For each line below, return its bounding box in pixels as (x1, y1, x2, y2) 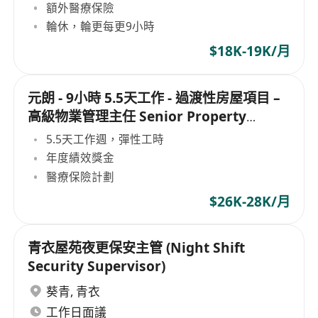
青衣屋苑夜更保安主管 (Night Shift (28, 238, 246, 258)
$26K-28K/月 (209, 192, 290, 211)
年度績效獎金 (46, 150, 115, 166)
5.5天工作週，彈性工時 (46, 131, 165, 148)
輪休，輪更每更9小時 (46, 18, 155, 35)
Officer (28, 125, 75, 144)
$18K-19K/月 (209, 42, 290, 61)
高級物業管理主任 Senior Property (28, 106, 140, 126)
